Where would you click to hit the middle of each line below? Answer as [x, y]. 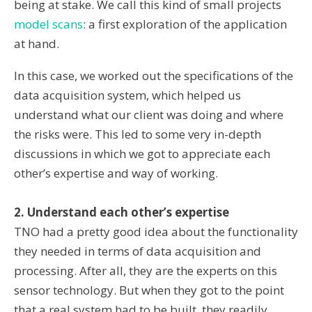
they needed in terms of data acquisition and [138, 251]
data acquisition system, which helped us [127, 95]
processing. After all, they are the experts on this [146, 270]
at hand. [37, 44]
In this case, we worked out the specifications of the [154, 76]
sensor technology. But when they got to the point [149, 290]
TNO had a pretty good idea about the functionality [156, 231]
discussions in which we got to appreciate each [142, 154]
